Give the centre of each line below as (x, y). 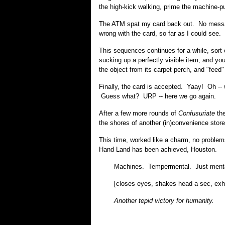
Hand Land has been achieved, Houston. (158, 149)
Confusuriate (197, 113)
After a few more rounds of (139, 113)
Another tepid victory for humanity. (164, 201)
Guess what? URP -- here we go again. (157, 96)
